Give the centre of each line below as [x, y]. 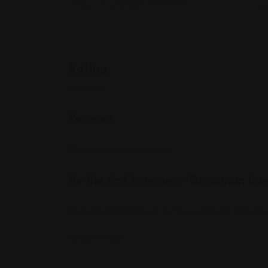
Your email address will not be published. [150, 211]
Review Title [95, 237]
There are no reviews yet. [120, 150]
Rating [88, 68]
